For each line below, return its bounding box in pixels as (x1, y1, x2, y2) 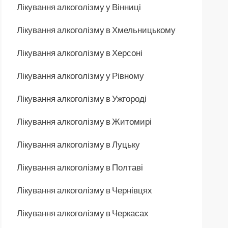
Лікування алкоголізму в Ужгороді (17, 93, 147, 104)
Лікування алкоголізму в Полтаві (17, 161, 143, 173)
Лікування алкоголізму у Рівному (17, 70, 144, 81)
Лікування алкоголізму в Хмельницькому (17, 24, 176, 35)
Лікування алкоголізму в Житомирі (17, 116, 152, 127)
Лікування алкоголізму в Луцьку (17, 138, 140, 150)
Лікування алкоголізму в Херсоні (17, 47, 142, 58)
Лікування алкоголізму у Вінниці (17, 1, 141, 12)
